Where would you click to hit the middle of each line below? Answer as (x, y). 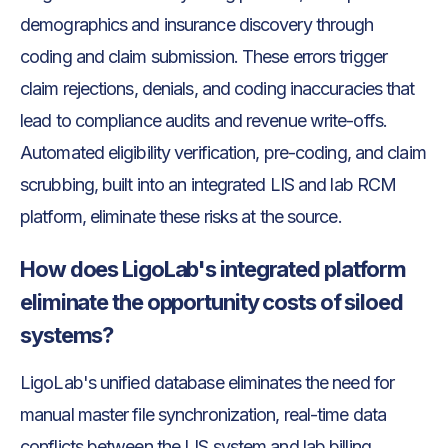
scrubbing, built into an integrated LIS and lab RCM (208, 185)
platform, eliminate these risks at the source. (181, 217)
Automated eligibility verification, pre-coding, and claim (223, 153)
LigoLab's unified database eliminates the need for (207, 383)
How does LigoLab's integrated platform (213, 269)
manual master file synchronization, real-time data (203, 415)
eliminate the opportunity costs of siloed (211, 302)
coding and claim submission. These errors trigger (203, 57)
